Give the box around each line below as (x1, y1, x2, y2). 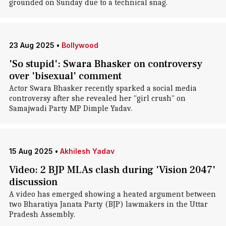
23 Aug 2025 (9, 41, 54, 49)
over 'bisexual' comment (9, 70, 122, 83)
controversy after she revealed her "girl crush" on (9, 94, 186, 103)
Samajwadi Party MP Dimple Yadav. (9, 104, 132, 113)
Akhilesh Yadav (60, 147, 115, 155)
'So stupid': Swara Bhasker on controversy (9, 58, 202, 71)
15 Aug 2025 (9, 147, 53, 155)
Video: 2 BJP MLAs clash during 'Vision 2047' (9, 163, 215, 177)
